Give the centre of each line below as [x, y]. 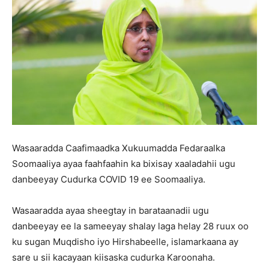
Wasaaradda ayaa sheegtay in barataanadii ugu [110, 210]
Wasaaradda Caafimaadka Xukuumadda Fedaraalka [119, 148]
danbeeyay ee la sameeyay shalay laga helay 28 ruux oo [130, 226]
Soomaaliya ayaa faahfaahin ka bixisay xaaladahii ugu [124, 163]
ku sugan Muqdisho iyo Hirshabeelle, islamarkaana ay [125, 241]
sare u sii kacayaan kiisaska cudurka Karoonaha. [113, 257]
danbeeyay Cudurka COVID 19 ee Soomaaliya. [109, 179]
